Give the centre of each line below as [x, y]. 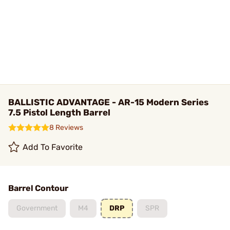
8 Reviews [66, 128]
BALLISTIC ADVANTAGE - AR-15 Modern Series [108, 102]
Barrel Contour [38, 188]
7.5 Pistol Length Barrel [59, 112]
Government [37, 208]
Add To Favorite [53, 147]
